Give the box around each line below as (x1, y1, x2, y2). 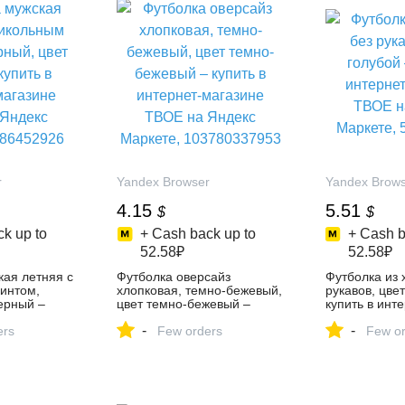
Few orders (157, 324, 223, 338)
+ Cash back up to (139, 226, 256, 241)
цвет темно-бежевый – (117, 297, 251, 311)
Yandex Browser (117, 174, 211, 189)
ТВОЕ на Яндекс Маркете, (117, 324, 274, 338)
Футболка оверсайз (117, 269, 231, 284)
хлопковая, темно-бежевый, (117, 283, 283, 297)
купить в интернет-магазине (117, 310, 283, 325)
